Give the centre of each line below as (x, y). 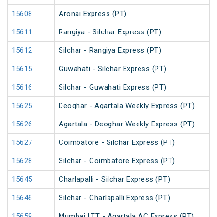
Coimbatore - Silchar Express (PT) (117, 143)
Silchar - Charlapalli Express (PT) (114, 198)
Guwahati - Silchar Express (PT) (113, 69)
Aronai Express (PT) (93, 14)
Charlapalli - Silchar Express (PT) (114, 179)
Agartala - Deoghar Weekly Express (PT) (127, 124)
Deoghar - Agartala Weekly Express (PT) (127, 106)
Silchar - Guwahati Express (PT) (113, 87)
